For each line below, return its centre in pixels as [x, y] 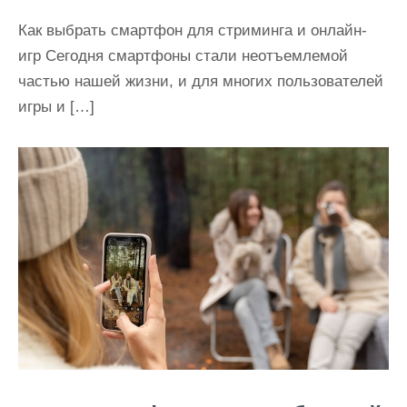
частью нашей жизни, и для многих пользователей [201, 82]
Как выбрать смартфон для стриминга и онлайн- [193, 31]
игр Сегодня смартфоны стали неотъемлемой [183, 56]
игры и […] [56, 107]
